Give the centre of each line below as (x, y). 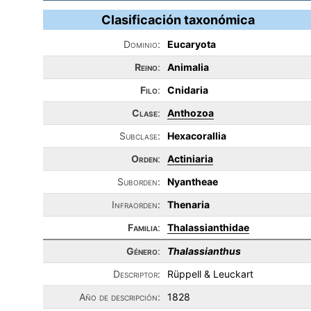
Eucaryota (192, 44)
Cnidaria (188, 90)
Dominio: (142, 44)
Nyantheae (193, 182)
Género (142, 251)
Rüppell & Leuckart (210, 274)
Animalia (188, 67)
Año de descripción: (120, 297)
